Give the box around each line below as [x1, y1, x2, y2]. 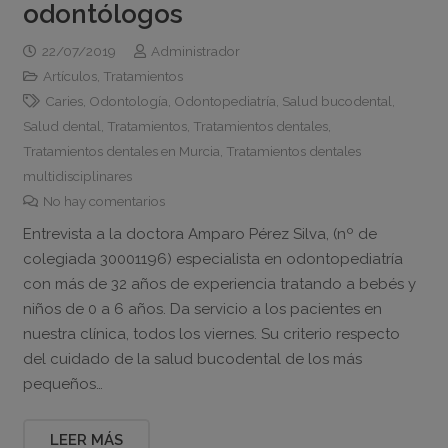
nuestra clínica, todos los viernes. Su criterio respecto [22, 324, 400, 343]
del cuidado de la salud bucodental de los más [22, 349, 362, 368]
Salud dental [22, 118, 101, 134]
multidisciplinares [22, 168, 132, 184]
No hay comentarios [42, 193, 165, 209]
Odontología [88, 93, 168, 109]
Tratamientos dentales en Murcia [22, 143, 220, 159]
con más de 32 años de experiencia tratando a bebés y [22, 274, 416, 293]
